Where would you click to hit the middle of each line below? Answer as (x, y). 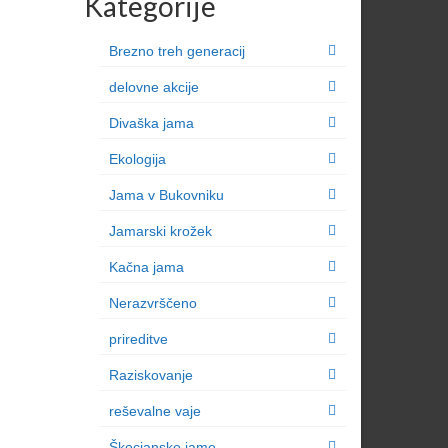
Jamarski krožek (160, 230)
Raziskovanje (150, 374)
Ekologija (137, 158)
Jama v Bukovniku (166, 194)
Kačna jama (146, 266)
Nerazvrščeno (152, 302)
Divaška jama (151, 122)
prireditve (138, 338)
